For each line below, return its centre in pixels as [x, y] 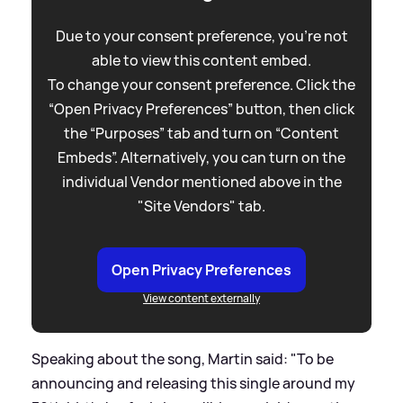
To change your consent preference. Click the [201, 84]
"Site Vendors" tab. [201, 206]
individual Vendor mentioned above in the [201, 181]
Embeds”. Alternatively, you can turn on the [201, 157]
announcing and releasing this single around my [193, 383]
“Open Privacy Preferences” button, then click [201, 108]
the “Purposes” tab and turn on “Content [201, 133]
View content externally [201, 298]
